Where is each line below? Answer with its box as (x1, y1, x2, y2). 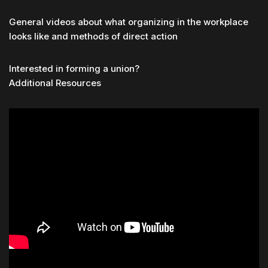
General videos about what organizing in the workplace (9, 16, 248, 28)
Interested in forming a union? (9, 63, 139, 74)
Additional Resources (9, 77, 101, 89)
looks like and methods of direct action (9, 31, 178, 42)
